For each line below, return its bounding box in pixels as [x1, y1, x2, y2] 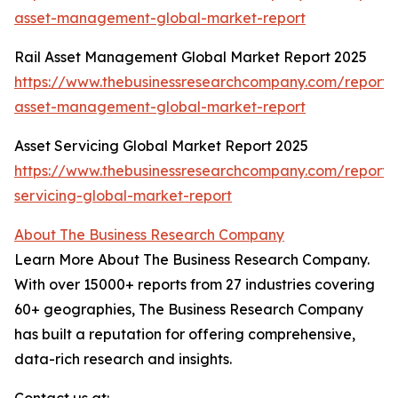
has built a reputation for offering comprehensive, [14, 325, 355, 344]
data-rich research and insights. [14, 350, 232, 369]
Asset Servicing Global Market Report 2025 [14, 137, 308, 155]
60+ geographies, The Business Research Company [14, 300, 363, 319]
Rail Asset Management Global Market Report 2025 [14, 48, 367, 67]
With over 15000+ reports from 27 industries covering [14, 275, 375, 294]
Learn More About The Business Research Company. [14, 251, 370, 269]
